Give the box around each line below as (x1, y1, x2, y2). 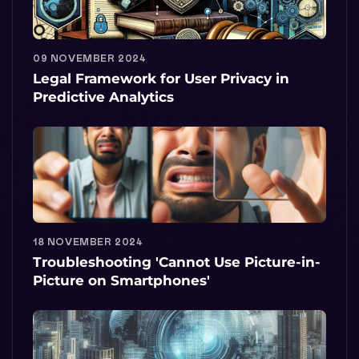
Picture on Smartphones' (33, 272, 210, 288)
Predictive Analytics (33, 88, 174, 105)
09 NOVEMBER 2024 (33, 53, 147, 63)
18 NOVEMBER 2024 (33, 236, 143, 247)
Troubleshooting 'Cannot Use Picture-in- (33, 253, 321, 270)
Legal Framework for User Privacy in (33, 70, 289, 87)
